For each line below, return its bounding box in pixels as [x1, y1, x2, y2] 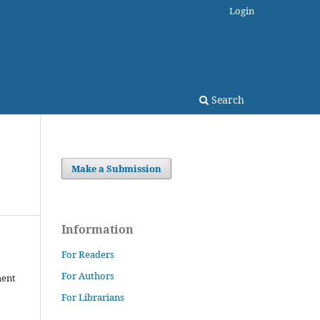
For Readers [61, 247, 114, 261]
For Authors [61, 269, 114, 282]
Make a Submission [71, 161, 162, 175]
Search [209, 92, 244, 106]
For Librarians [61, 290, 124, 304]
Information [61, 221, 134, 237]
